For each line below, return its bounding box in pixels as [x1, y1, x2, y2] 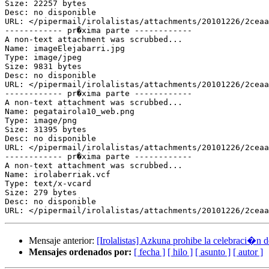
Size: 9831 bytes [5, 62, 82, 71]
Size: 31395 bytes [5, 125, 86, 134]
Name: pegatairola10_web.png [5, 107, 134, 116]
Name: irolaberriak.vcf [5, 170, 110, 180]
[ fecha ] [134, 247, 165, 258]
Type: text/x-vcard [5, 179, 91, 189]
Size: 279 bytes [5, 188, 77, 198]
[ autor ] [233, 247, 263, 258]
